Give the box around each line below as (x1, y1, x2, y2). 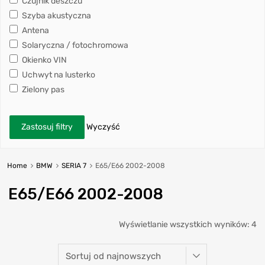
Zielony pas (20, 84, 64, 95)
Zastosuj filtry (21, 121, 73, 132)
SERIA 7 (61, 161, 86, 170)
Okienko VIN (20, 54, 67, 65)
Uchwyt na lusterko (20, 69, 95, 80)
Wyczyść (86, 121, 120, 132)
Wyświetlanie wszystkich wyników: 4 (119, 219, 257, 230)
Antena (20, 25, 49, 35)
